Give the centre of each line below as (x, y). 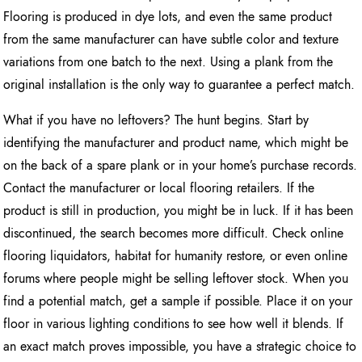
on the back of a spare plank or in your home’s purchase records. (181, 166)
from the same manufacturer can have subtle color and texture (171, 40)
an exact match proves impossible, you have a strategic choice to (180, 347)
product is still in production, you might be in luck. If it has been (179, 211)
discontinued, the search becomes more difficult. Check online (174, 234)
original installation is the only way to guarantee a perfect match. (179, 85)
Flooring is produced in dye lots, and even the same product (168, 17)
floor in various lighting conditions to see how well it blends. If (174, 324)
